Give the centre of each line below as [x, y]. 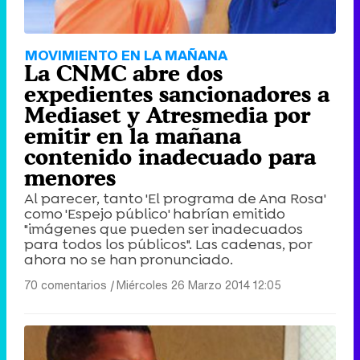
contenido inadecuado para [170, 156]
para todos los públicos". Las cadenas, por [168, 244]
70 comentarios [65, 284]
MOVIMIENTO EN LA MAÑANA [126, 55]
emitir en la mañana [133, 135]
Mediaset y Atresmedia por [167, 115]
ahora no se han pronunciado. [129, 259]
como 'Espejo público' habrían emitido [155, 213]
